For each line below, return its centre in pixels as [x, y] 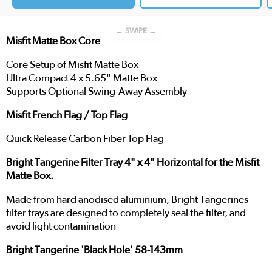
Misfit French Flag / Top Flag [67, 115]
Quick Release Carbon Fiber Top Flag [85, 138]
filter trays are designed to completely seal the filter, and [126, 212]
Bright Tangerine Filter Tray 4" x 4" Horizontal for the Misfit [133, 162]
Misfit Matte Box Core [53, 41]
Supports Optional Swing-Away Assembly [97, 91]
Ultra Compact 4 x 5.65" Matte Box [82, 78]
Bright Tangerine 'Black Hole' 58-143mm [94, 250]
